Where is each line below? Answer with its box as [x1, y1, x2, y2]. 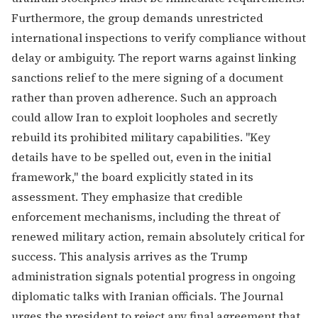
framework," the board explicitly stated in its [11, 169, 253, 185]
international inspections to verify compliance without [11, 30, 306, 46]
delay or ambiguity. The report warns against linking [11, 50, 296, 66]
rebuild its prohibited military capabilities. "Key [11, 129, 270, 146]
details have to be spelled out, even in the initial [11, 149, 271, 165]
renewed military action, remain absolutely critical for [11, 229, 305, 245]
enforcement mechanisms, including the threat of [11, 209, 280, 225]
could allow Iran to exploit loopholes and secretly [11, 109, 278, 126]
